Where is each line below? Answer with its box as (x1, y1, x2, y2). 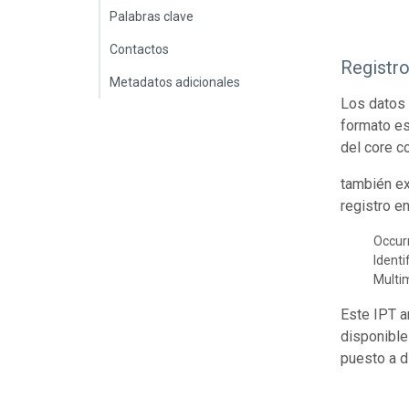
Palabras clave (110, 8, 194, 24)
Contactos (110, 41, 169, 57)
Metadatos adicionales (110, 74, 240, 89)
